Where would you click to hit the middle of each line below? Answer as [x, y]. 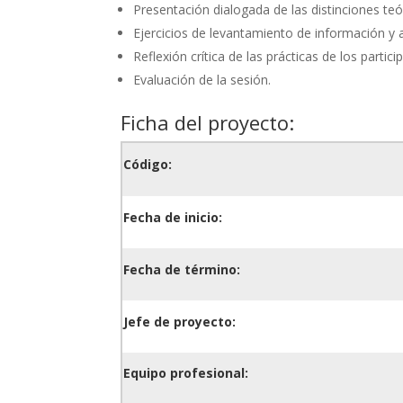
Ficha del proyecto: [208, 122]
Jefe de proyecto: [180, 321]
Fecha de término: [182, 269]
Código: [148, 164]
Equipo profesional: [186, 372]
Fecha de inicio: [173, 217]
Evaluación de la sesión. [202, 79]
